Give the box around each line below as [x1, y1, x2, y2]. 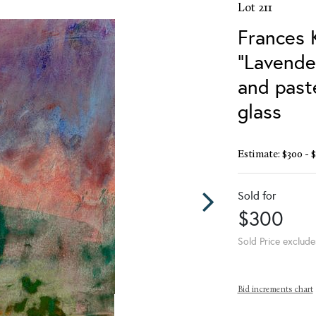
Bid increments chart [237, 285, 313, 294]
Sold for [237, 188, 276, 202]
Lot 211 [237, 1, 272, 14]
